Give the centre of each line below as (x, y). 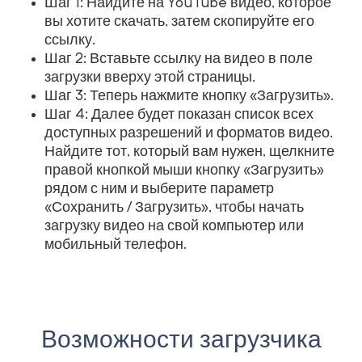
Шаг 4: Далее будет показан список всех (179, 114)
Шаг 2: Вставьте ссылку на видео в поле (179, 59)
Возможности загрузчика (181, 341)
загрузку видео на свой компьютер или (174, 226)
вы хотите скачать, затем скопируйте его (179, 21)
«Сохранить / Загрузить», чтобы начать (174, 207)
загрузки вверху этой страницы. (150, 77)
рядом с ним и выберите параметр (159, 189)
